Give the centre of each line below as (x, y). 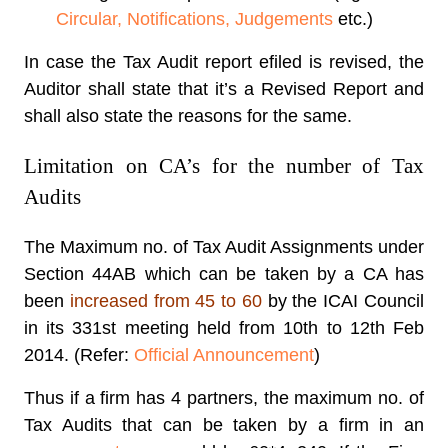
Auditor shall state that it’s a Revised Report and (224, 89)
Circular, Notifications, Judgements (194, 19)
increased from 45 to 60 (165, 301)
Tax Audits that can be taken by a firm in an (224, 425)
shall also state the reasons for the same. (188, 116)
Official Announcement (224, 355)
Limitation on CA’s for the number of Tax (224, 166)
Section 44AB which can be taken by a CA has (224, 274)
